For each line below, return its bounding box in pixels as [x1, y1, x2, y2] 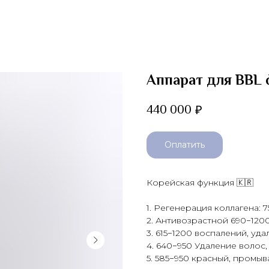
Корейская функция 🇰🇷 [147, 177, 253, 188]
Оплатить [165, 139, 205, 150]
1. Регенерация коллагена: [147, 202, 263, 213]
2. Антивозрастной [147, 215, 231, 226]
